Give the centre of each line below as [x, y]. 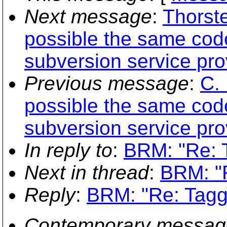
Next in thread [87, 172]
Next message [88, 16]
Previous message [107, 83]
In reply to [68, 150]
